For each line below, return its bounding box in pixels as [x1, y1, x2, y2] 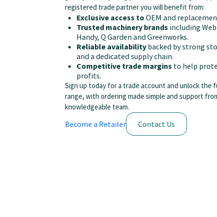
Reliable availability [77, 42, 146, 52]
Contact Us [138, 119, 175, 129]
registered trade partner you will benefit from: [65, 2, 204, 12]
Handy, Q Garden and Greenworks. [77, 32, 188, 42]
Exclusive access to [77, 13, 146, 23]
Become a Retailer [65, 119, 126, 129]
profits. [77, 71, 101, 81]
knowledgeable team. [65, 102, 129, 112]
